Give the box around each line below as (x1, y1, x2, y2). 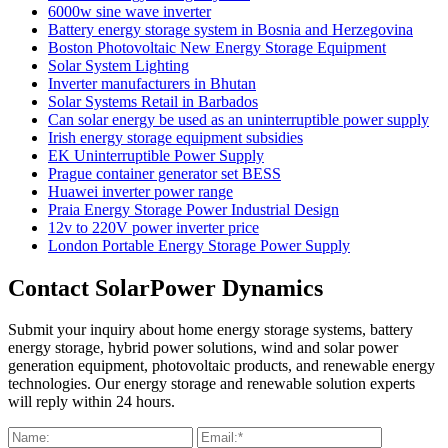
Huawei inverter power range (48, 182, 233, 200)
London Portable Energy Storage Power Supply (48, 236, 350, 254)
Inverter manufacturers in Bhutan (48, 74, 256, 92)
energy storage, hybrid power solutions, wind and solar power (8, 339, 398, 357)
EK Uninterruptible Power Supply (48, 146, 264, 164)
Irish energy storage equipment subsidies (48, 128, 303, 146)
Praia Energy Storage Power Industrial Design (48, 200, 339, 218)
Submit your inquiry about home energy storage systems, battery (8, 321, 413, 339)
